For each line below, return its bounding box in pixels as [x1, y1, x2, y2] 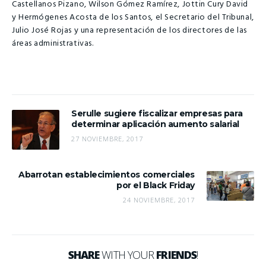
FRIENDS [156, 248, 197, 262]
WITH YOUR [99, 248, 157, 262]
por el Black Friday [116, 180, 195, 191]
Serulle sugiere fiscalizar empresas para [71, 108, 243, 119]
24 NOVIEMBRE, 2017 [123, 195, 195, 205]
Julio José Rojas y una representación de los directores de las [12, 23, 247, 37]
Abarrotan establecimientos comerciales [18, 169, 195, 180]
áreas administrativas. [12, 36, 94, 50]
